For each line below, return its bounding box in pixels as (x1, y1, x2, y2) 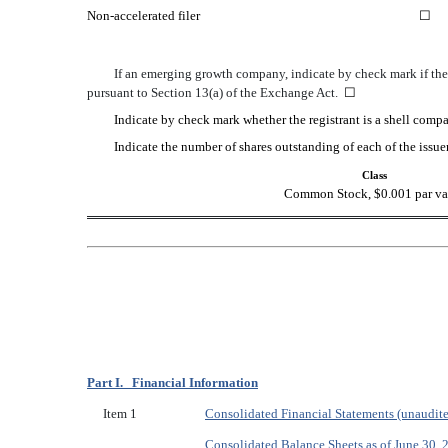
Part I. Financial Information (87, 375, 258, 391)
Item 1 (103, 406, 138, 422)
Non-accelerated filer (87, 7, 200, 23)
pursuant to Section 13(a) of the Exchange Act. (87, 84, 344, 100)
